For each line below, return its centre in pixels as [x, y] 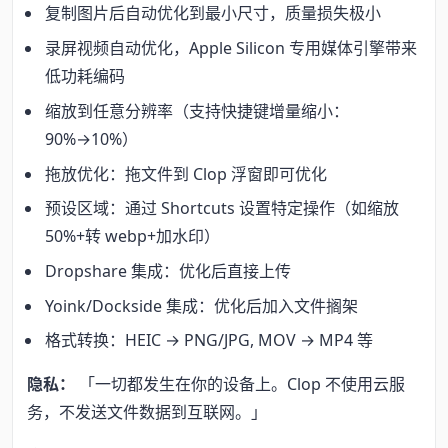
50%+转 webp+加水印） [133, 236]
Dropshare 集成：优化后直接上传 [168, 271]
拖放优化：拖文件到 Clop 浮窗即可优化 [186, 173]
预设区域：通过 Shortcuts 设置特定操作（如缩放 [222, 208]
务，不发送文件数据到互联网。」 [147, 412]
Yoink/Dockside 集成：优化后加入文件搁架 [202, 305]
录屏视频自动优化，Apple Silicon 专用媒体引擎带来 [231, 48]
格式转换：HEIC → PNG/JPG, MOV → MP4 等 [209, 340]
